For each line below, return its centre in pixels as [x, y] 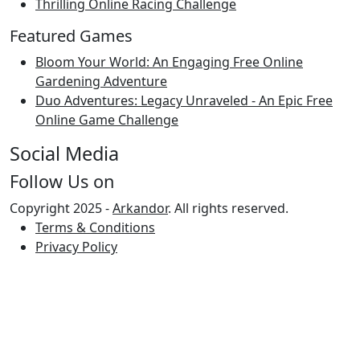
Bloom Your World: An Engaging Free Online [169, 61]
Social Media [64, 153]
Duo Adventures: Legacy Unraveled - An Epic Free [184, 100]
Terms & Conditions [95, 227]
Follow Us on [62, 181]
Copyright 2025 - [61, 208]
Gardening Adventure [101, 81]
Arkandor [140, 208]
